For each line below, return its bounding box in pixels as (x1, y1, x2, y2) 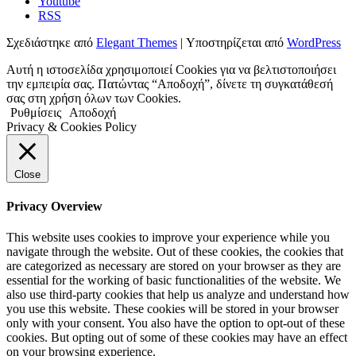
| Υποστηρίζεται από (177, 35, 287, 49)
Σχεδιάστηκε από (6, 35, 96, 49)
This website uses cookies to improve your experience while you (6, 230, 330, 245)
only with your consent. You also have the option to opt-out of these (6, 316, 345, 331)
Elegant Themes (96, 35, 177, 49)
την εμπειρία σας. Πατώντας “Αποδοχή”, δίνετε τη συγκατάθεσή (6, 76, 333, 91)
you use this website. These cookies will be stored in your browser (6, 302, 339, 316)
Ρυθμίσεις (10, 105, 61, 119)
